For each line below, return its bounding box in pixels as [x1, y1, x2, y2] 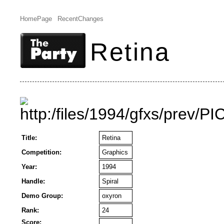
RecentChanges [57, 15, 103, 22]
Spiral [102, 177, 118, 185]
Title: [21, 134, 37, 141]
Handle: [21, 177, 45, 185]
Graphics [102, 148, 128, 156]
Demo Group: [21, 192, 63, 199]
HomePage [20, 15, 52, 22]
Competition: [21, 148, 61, 156]
